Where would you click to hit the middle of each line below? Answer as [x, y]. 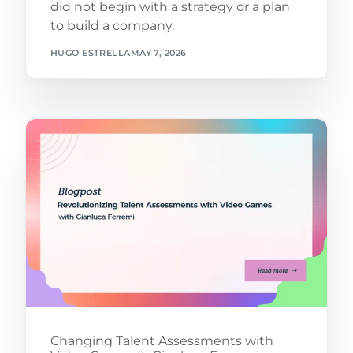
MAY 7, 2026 [158, 52]
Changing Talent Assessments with [162, 341]
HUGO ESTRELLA [90, 52]
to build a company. [112, 26]
